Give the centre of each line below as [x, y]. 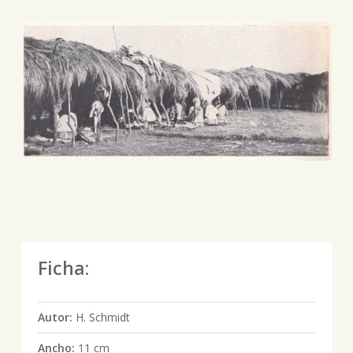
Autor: [56, 317]
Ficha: [63, 268]
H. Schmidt [102, 317]
